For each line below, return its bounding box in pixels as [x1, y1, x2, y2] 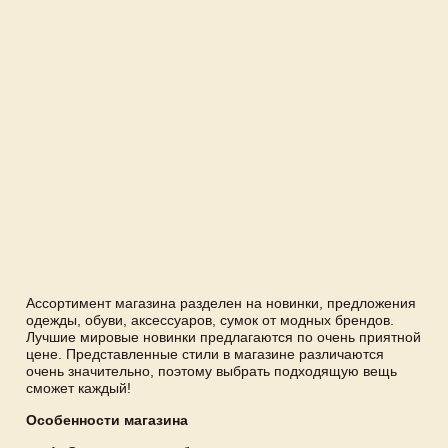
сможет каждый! [26, 380, 131, 397]
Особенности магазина [26, 411, 188, 428]
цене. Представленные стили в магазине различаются [26, 346, 384, 363]
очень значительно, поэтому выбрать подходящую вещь [26, 363, 397, 380]
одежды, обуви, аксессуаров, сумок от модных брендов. [26, 312, 394, 329]
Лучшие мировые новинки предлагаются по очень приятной [26, 329, 421, 346]
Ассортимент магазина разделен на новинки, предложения [26, 295, 416, 312]
